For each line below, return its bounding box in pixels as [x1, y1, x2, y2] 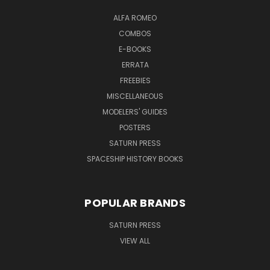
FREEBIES [119, 75, 151, 86]
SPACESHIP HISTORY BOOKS [87, 153, 183, 164]
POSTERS [119, 122, 151, 133]
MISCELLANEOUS [107, 90, 163, 101]
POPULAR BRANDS [84, 195, 186, 210]
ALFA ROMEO [113, 12, 157, 23]
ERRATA [121, 59, 149, 70]
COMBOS [119, 28, 151, 39]
